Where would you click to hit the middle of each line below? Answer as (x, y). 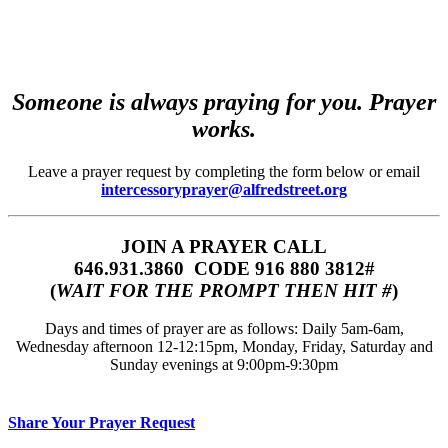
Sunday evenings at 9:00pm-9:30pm (224, 365)
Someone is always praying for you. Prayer (224, 101)
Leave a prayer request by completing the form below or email (224, 171)
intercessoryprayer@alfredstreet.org (224, 189)
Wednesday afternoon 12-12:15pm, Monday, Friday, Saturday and (224, 347)
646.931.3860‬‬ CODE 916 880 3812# (224, 268)
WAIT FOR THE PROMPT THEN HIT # (224, 290)
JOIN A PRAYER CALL (224, 246)
